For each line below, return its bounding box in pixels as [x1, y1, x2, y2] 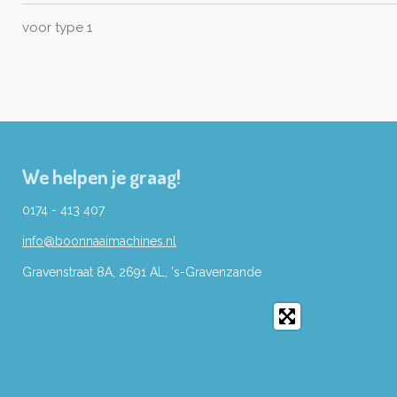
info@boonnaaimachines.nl [22, 234, 176, 249]
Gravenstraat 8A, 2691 [22, 265, 150, 280]
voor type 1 [22, 19, 92, 36]
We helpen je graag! [22, 164, 181, 190]
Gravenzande [185, 265, 261, 280]
